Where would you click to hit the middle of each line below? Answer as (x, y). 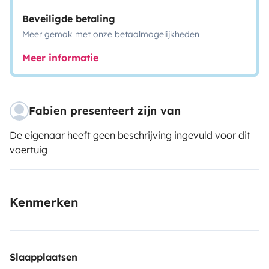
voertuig (29, 150)
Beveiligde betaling (69, 19)
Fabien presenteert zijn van (105, 111)
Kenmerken (44, 202)
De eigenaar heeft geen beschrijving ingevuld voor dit (130, 135)
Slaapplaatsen (44, 257)
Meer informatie (60, 58)
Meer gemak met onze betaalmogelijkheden (111, 34)
